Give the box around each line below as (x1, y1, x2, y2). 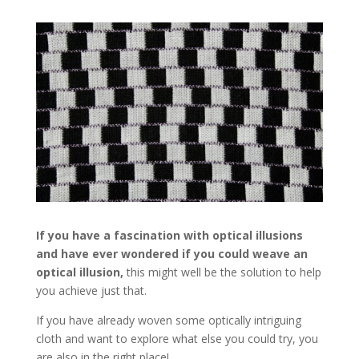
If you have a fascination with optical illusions (35, 228, 303, 244)
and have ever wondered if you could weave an (35, 246, 308, 262)
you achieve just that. (35, 283, 147, 299)
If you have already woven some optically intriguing (35, 313, 301, 329)
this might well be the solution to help (126, 264, 321, 280)
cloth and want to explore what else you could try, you (35, 331, 318, 347)
